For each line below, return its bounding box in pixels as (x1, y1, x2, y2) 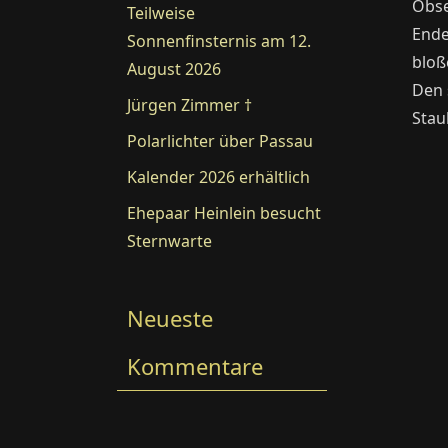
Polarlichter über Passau (127, 130, 313, 152)
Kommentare (127, 351, 263, 381)
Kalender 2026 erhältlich (127, 166, 310, 188)
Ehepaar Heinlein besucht (127, 202, 321, 224)
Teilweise (127, 2, 195, 24)
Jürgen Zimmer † (127, 94, 252, 116)
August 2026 (127, 58, 221, 80)
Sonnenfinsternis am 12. (127, 30, 311, 52)
